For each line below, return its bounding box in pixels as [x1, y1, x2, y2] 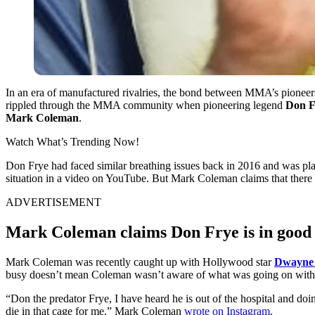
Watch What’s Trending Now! [6, 135, 139, 148]
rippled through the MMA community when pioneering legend [6, 98, 285, 111]
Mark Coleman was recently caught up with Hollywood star [6, 255, 274, 268]
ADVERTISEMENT [6, 195, 101, 208]
